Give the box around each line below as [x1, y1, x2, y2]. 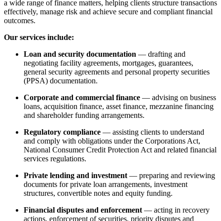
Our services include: [4, 33, 74, 41]
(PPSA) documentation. [24, 76, 98, 85]
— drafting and [136, 49, 185, 58]
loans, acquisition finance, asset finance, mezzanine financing [24, 102, 214, 110]
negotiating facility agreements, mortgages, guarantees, [24, 58, 193, 67]
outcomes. [4, 16, 36, 25]
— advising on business [140, 93, 216, 102]
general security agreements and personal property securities [24, 67, 210, 76]
